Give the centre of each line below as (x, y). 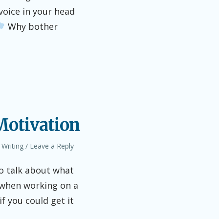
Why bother (31, 27)
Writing (12, 146)
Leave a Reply (52, 146)
